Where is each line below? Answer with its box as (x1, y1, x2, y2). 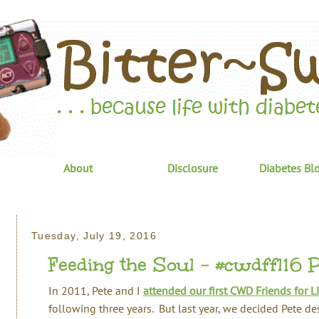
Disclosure (167, 161, 218, 175)
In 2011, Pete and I (48, 283, 143, 298)
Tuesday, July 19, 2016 (31, 231, 157, 242)
